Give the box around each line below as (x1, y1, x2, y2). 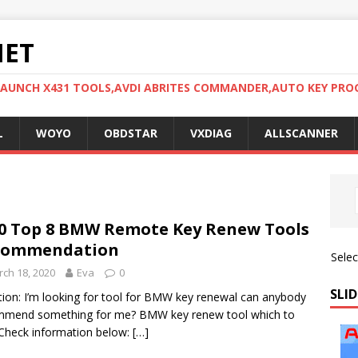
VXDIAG (190, 125, 232, 141)
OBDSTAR (104, 125, 157, 141)
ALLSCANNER (265, 125, 338, 141)
